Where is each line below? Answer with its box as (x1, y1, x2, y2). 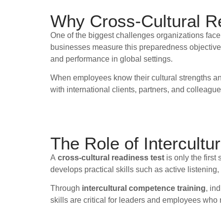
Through (50, 184, 82, 193)
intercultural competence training (82, 184, 206, 193)
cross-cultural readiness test (58, 153, 164, 162)
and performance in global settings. (50, 55, 173, 63)
